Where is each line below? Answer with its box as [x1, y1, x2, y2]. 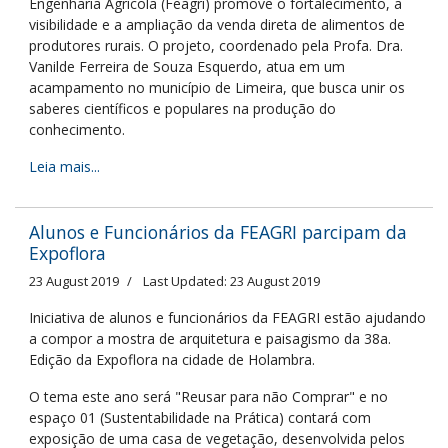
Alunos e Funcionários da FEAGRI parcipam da [29, 220, 407, 244]
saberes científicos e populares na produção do [29, 99, 336, 118]
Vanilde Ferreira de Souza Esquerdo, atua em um [29, 57, 345, 76]
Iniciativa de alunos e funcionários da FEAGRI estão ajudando [29, 308, 426, 327]
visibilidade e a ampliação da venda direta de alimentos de [29, 15, 405, 34]
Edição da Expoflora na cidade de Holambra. [29, 350, 315, 369]
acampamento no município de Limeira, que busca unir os [29, 78, 405, 97]
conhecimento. [29, 120, 125, 139]
